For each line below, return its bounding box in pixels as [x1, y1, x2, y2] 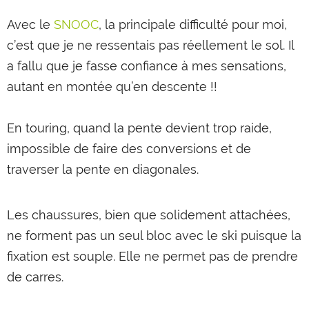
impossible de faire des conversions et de [7, 141, 251, 157]
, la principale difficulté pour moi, [99, 17, 287, 32]
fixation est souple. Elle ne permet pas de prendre [7, 249, 298, 264]
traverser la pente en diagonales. [7, 162, 199, 177]
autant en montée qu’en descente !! [7, 79, 217, 94]
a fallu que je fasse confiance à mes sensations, [7, 59, 286, 74]
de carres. [7, 270, 63, 285]
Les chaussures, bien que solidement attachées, [7, 208, 290, 223]
